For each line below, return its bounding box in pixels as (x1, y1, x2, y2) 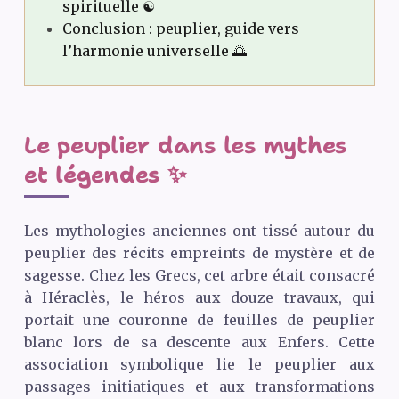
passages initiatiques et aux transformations (23, 377, 376, 395)
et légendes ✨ (23, 159, 186, 191)
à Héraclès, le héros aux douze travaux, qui (23, 288, 376, 306)
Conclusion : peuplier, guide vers (61, 20, 299, 38)
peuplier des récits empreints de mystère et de (23, 243, 376, 262)
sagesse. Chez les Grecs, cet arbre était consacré (23, 265, 376, 284)
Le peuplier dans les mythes (23, 130, 347, 161)
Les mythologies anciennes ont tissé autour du (23, 221, 376, 240)
